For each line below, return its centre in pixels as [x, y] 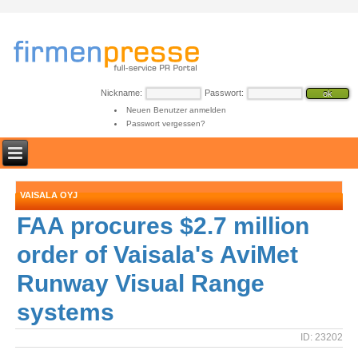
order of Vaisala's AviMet [158, 255]
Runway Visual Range [141, 283]
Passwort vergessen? [165, 123]
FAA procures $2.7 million [163, 226]
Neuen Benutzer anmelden [176, 110]
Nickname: [121, 93]
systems [66, 312]
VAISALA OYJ [49, 195]
